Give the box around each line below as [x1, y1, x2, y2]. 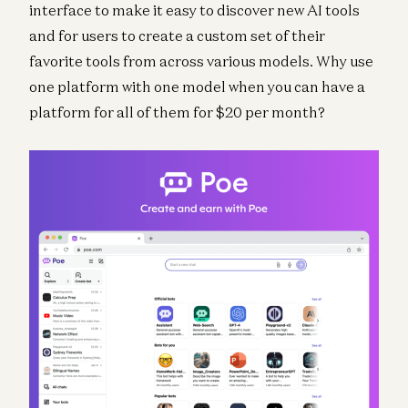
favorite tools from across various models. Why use [29, 51, 373, 70]
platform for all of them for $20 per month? [29, 102, 325, 121]
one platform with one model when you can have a [29, 76, 365, 96]
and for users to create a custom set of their [29, 25, 325, 45]
